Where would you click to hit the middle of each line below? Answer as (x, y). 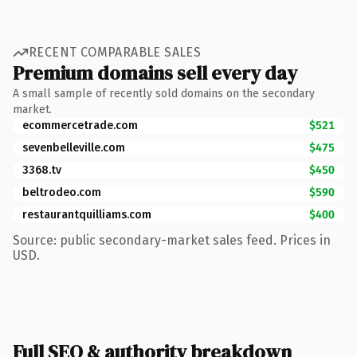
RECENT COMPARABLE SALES (115, 52)
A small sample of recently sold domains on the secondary (164, 93)
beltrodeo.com (62, 192)
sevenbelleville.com (74, 147)
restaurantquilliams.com (87, 214)
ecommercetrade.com (80, 125)
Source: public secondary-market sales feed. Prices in (172, 240)
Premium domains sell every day (155, 73)
